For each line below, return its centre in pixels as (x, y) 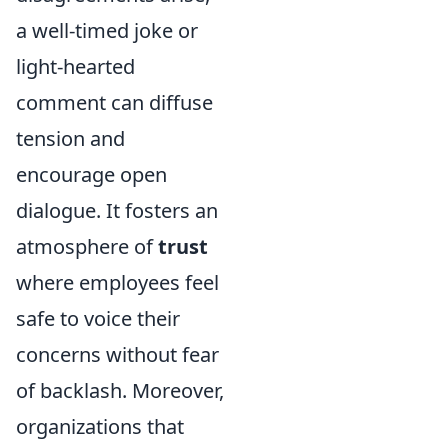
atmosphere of (87, 246)
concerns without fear (117, 354)
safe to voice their (98, 318)
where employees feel (117, 282)
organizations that (100, 426)
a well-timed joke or (107, 30)
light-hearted (75, 66)
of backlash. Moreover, (120, 390)
